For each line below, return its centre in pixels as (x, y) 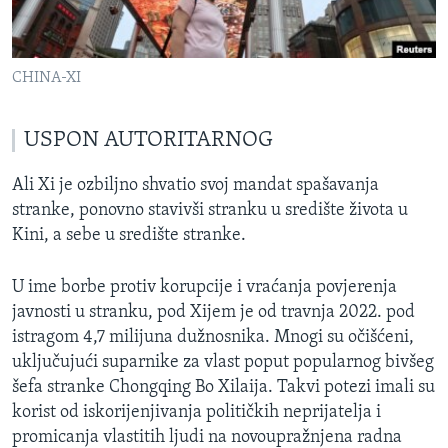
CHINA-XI (46, 78)
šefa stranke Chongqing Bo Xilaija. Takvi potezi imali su (223, 388)
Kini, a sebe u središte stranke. (129, 236)
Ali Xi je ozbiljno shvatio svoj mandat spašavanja (195, 186)
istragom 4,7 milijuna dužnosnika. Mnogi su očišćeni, (213, 338)
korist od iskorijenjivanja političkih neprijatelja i (196, 413)
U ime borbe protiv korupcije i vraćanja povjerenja (204, 288)
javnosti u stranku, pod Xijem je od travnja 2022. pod (213, 313)
